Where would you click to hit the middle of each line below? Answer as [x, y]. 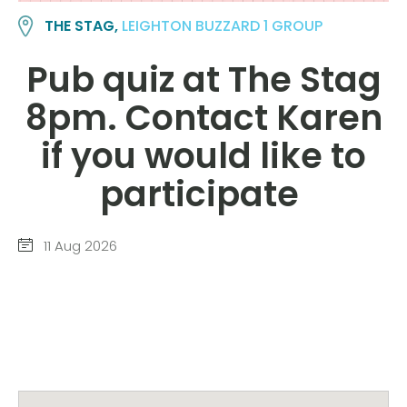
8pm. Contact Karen [203, 117]
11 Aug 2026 [79, 246]
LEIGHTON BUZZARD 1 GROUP [223, 26]
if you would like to [203, 155]
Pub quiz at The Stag [203, 79]
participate [203, 194]
